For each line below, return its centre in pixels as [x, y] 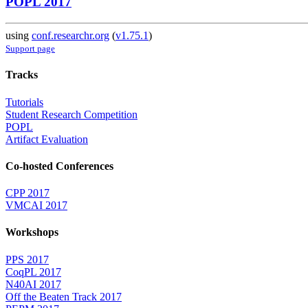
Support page [30, 49]
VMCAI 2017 [36, 206]
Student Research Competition [71, 114]
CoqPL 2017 [33, 272]
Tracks [22, 75]
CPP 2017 [27, 193]
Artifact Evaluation [47, 139]
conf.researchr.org [70, 36]
